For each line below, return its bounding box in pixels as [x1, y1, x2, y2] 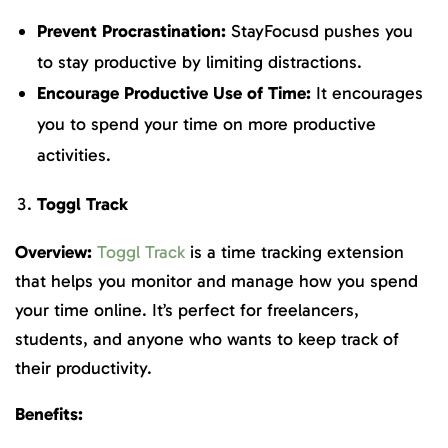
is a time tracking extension [185, 240, 404, 263]
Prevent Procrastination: [37, 20, 226, 43]
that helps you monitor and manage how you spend [15, 269, 418, 292]
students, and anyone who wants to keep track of [15, 327, 399, 350]
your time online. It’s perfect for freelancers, [15, 298, 359, 321]
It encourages [311, 82, 423, 105]
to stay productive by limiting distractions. [37, 51, 362, 74]
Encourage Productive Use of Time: [37, 82, 311, 105]
